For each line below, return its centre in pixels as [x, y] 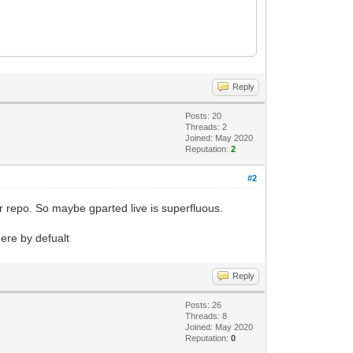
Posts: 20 [204, 115]
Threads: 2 [206, 126]
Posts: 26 [204, 305]
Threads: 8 [206, 316]
